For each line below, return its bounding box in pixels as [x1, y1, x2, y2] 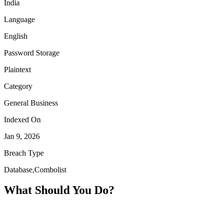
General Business [4, 98, 58, 107]
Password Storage [4, 48, 59, 57]
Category [4, 82, 32, 90]
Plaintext [4, 65, 31, 74]
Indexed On [4, 115, 41, 124]
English [4, 31, 27, 40]
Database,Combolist [4, 165, 66, 174]
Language [4, 15, 35, 24]
